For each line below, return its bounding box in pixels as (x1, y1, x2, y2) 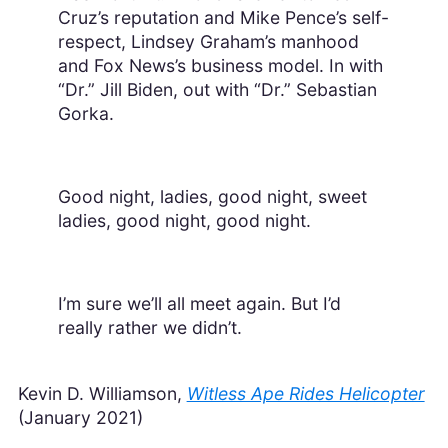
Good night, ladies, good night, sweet (57, 185, 367, 207)
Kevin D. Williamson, (17, 382, 187, 404)
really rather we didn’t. (57, 317, 242, 339)
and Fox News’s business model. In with (57, 54, 383, 76)
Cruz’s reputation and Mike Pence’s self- (57, 6, 389, 28)
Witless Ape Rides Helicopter (186, 382, 425, 404)
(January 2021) (17, 406, 143, 428)
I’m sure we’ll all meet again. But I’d (57, 293, 341, 315)
